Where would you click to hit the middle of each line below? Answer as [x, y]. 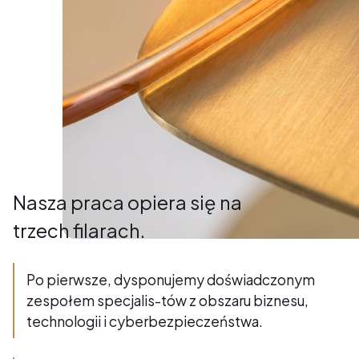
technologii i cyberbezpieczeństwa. [145, 322]
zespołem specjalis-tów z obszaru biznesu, [168, 301]
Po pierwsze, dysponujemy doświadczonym [171, 280]
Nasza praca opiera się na [127, 202]
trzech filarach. [79, 230]
